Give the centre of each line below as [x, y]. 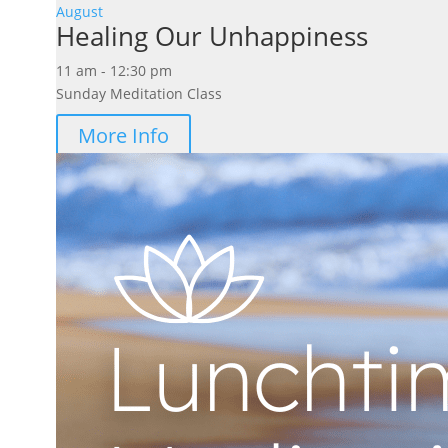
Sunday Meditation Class [138, 94]
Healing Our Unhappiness [211, 36]
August [79, 12]
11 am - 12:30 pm [113, 71]
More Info [123, 136]
